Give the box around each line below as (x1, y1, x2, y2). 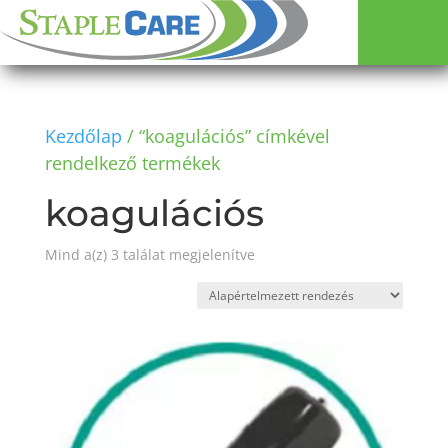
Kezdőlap (44, 124, 122, 148)
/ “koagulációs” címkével (121, 124, 330, 148)
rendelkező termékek (44, 151, 220, 175)
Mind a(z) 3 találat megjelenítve (44, 245, 255, 264)
